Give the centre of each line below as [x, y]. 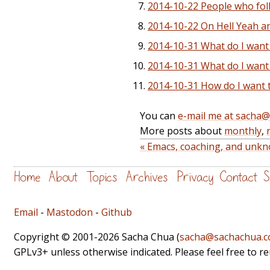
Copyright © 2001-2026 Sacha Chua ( [97, 237]
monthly [243, 131]
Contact [238, 177]
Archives [147, 177]
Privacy [195, 177]
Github [117, 212]
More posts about [182, 131]
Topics [102, 177]
